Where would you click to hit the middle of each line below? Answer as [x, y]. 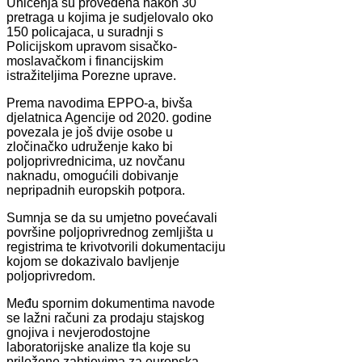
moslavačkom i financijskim [85, 61]
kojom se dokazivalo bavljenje [93, 261]
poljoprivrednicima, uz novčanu [96, 161]
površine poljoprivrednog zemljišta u [110, 232]
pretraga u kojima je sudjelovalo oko [110, 17]
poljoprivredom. [51, 276]
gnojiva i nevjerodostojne [78, 332]
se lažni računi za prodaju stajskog [105, 318]
